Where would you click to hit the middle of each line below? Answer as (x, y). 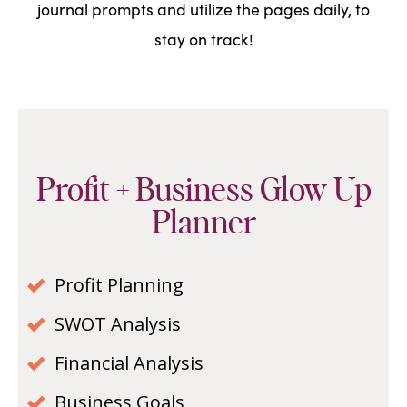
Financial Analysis (129, 363)
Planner (203, 224)
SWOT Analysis (118, 324)
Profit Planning (119, 285)
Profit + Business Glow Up (203, 191)
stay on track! (203, 40)
